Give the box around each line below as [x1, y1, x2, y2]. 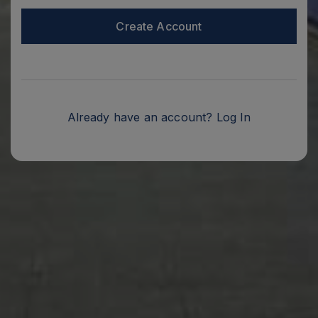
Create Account [116, 18, 202, 33]
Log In [216, 109, 251, 124]
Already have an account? [67, 109, 216, 124]
